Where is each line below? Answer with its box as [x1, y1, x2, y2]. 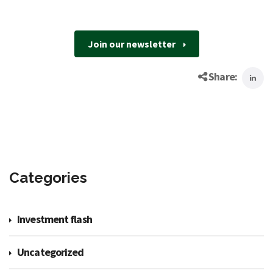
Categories [9, 169, 87, 187]
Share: [207, 69, 239, 84]
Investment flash [17, 212, 92, 227]
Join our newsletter [87, 38, 177, 51]
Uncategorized [17, 245, 84, 260]
